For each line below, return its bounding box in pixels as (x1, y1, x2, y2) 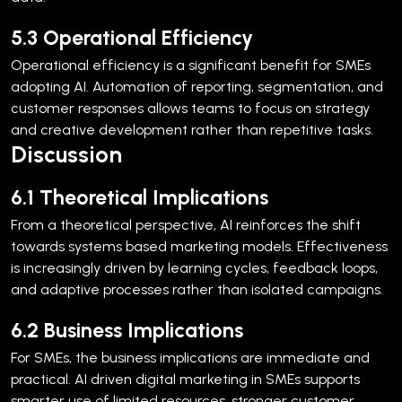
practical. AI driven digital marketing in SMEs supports (11, 370, 360, 388)
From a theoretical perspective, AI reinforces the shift (11, 215, 361, 233)
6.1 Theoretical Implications (11, 184, 268, 210)
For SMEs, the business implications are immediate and (11, 348, 370, 366)
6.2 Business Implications (11, 317, 243, 343)
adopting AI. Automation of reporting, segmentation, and (11, 77, 383, 95)
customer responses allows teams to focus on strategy (11, 99, 370, 117)
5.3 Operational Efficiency (11, 24, 253, 50)
